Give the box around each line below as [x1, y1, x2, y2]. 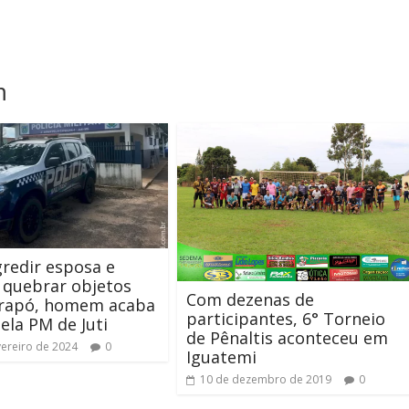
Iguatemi [186, 346, 257, 369]
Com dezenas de [186, 288, 314, 311]
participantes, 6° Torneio [186, 308, 385, 330]
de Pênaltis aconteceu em [186, 327, 388, 350]
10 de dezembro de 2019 [200, 372, 331, 388]
